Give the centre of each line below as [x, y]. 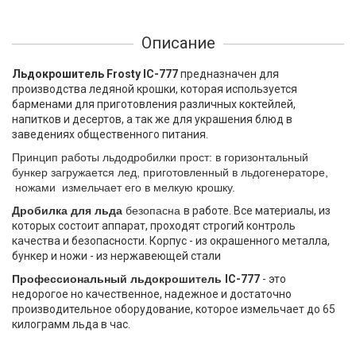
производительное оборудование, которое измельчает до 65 [174, 309]
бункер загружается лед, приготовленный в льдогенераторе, [170, 172]
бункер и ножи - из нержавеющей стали [116, 256]
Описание [178, 43]
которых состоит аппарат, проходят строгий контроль [154, 226]
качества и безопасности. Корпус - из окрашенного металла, [171, 241]
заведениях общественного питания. [110, 134]
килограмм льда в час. [71, 324]
